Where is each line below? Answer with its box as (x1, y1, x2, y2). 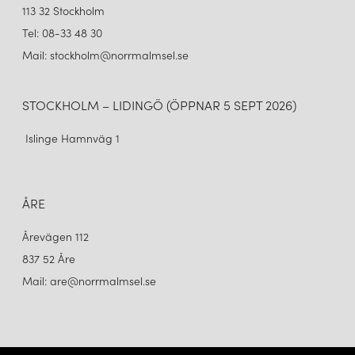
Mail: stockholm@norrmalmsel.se (22, 47, 189, 63)
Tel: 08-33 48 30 (22, 25, 105, 41)
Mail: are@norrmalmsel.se (22, 273, 156, 289)
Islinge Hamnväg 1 (22, 130, 120, 147)
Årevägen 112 (22, 228, 92, 245)
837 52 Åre (22, 250, 78, 267)
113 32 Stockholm (22, 2, 108, 19)
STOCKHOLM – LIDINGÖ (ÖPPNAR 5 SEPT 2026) (22, 96, 296, 114)
